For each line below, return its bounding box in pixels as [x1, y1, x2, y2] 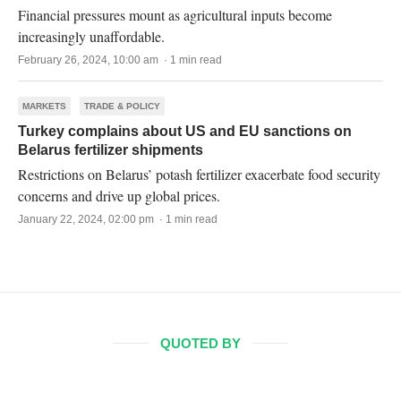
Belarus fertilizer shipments [18, 142, 203, 158]
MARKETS [22, 101, 66, 111]
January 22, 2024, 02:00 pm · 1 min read [18, 213, 218, 226]
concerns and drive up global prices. [18, 186, 220, 205]
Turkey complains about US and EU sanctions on [18, 124, 352, 139]
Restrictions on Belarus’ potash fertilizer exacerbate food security [18, 165, 380, 183]
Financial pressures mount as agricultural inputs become [18, 5, 332, 24]
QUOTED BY [160, 336, 241, 351]
